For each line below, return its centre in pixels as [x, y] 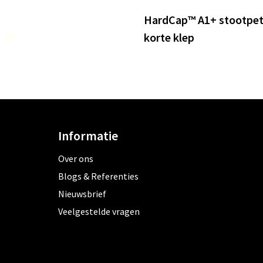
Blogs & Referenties [98, 176]
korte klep [169, 38]
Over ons [75, 159]
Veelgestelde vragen [99, 212]
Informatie [88, 136]
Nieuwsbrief [82, 194]
